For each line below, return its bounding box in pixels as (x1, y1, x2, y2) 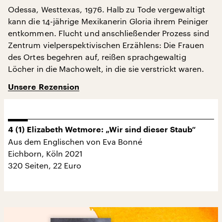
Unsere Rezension (8, 83, 80, 91)
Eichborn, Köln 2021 (8, 148, 83, 158)
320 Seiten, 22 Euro (8, 160, 81, 170)
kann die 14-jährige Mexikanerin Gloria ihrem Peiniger (8, 16, 209, 26)
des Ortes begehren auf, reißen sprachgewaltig (8, 52, 186, 61)
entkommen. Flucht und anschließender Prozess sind (8, 28, 209, 38)
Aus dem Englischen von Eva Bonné (8, 136, 142, 146)
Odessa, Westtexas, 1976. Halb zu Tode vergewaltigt (8, 4, 205, 14)
